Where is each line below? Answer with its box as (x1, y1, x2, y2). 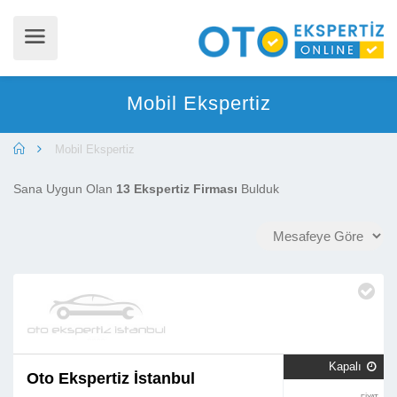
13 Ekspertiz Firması (116, 182, 237, 196)
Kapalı (328, 361, 365, 373)
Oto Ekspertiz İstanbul (27, 370, 195, 387)
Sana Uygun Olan (13, 182, 116, 196)
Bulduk (237, 182, 279, 196)
